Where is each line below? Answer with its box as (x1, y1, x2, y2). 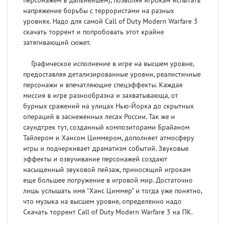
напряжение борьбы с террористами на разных (23, 7, 174, 16)
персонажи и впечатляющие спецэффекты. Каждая (23, 81, 183, 90)
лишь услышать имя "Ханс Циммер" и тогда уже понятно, (23, 187, 202, 196)
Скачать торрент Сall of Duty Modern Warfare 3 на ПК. (23, 208, 193, 217)
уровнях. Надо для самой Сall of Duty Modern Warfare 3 (23, 17, 198, 26)
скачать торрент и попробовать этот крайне (23, 28, 164, 37)
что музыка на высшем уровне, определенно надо (23, 197, 182, 206)
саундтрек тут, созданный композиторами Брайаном (23, 123, 190, 132)
